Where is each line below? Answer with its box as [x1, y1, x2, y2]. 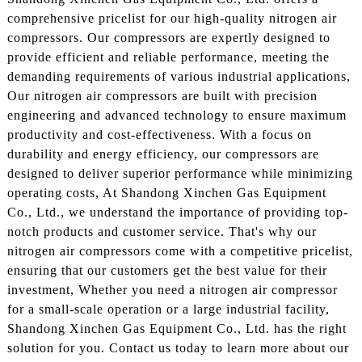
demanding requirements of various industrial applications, [6, 69, 351, 83]
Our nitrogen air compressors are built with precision [6, 88, 318, 103]
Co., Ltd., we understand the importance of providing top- [6, 204, 348, 219]
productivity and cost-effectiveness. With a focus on [6, 127, 312, 141]
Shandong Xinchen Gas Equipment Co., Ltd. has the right [6, 321, 347, 335]
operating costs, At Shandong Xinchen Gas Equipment [6, 185, 326, 200]
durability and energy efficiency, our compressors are [6, 146, 319, 161]
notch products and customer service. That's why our [6, 224, 317, 238]
